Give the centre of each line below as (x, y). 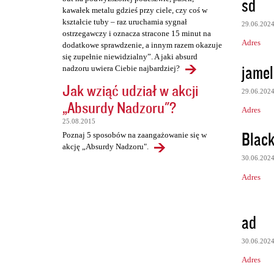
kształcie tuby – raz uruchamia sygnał (125, 22)
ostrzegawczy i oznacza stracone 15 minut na (137, 34)
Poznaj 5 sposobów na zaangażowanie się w (135, 135)
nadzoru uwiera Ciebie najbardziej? (121, 68)
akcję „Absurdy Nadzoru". (106, 147)
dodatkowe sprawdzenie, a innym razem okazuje (142, 45)
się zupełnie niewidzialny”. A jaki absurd (130, 57)
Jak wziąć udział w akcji (130, 91)
